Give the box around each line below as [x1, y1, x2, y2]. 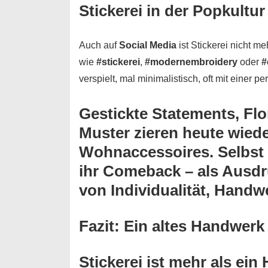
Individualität [111, 181, 206, 199]
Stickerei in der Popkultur [79, 1, 265, 20]
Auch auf [79, 39, 119, 50]
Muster [79, 123, 130, 142]
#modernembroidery [145, 56, 237, 67]
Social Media [119, 39, 176, 50]
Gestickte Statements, [79, 104, 243, 123]
